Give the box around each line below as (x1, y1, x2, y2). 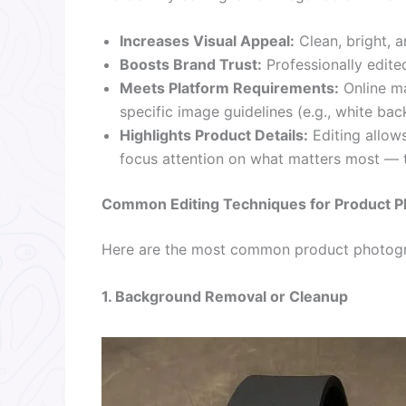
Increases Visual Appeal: (120, 32, 295, 51)
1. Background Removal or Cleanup (101, 286, 348, 305)
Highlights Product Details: (120, 126, 308, 145)
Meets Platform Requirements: (120, 79, 339, 98)
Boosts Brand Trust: (120, 55, 262, 74)
